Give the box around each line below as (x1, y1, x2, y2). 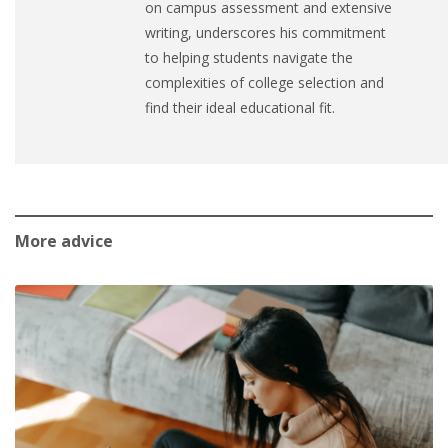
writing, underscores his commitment (145, 23, 386, 43)
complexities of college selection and (145, 73, 384, 93)
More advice (15, 230, 113, 253)
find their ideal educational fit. (145, 98, 335, 118)
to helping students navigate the (145, 48, 353, 68)
